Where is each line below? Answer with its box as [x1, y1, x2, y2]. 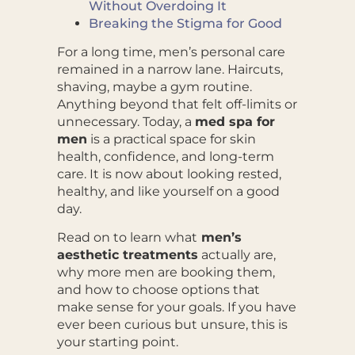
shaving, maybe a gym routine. [56, 78, 252, 94]
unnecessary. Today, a [56, 113, 195, 129]
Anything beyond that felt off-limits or [56, 96, 297, 112]
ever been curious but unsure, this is [56, 317, 288, 333]
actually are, [197, 247, 276, 263]
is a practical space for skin [86, 131, 256, 147]
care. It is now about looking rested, [56, 166, 281, 181]
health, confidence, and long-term [56, 148, 274, 164]
